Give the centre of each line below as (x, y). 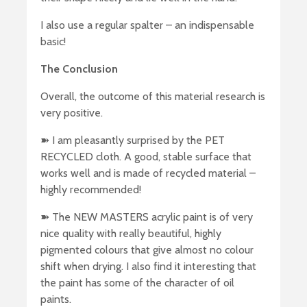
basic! (53, 42)
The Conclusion (79, 69)
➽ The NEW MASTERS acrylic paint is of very (147, 217)
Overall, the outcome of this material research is (153, 97)
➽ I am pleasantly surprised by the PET (133, 140)
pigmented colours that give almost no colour (147, 250)
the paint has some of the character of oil (137, 283)
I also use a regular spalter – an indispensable (147, 25)
